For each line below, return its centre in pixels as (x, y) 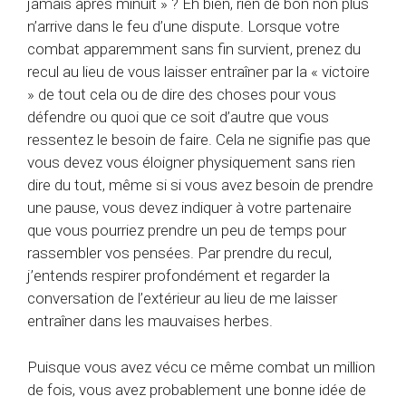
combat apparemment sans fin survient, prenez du (194, 49)
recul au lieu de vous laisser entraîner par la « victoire (198, 72)
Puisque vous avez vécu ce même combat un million (201, 367)
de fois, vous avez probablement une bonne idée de (197, 389)
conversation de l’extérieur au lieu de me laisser (182, 299)
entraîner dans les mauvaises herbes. (150, 321)
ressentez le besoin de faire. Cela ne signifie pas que (199, 140)
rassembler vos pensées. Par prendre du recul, (179, 253)
